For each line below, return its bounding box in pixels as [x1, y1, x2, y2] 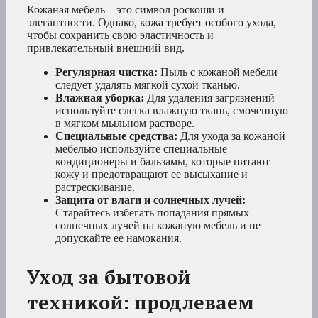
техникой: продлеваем [27, 290, 253, 316]
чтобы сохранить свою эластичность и [27, 29, 214, 42]
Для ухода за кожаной [177, 130, 285, 143]
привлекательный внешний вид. [27, 42, 185, 55]
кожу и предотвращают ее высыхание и [55, 168, 248, 181]
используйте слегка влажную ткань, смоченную [55, 104, 288, 117]
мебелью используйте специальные [55, 143, 227, 155]
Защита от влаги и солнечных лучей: [55, 194, 246, 207]
